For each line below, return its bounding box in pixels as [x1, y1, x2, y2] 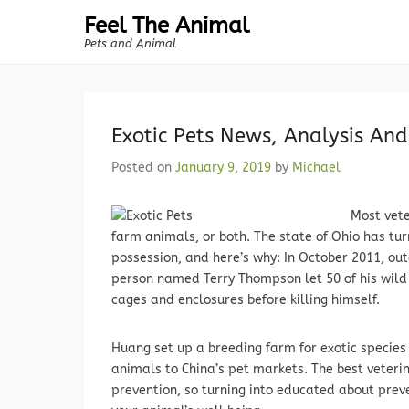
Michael [292, 160, 341, 175]
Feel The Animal [84, 13, 249, 38]
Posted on [111, 160, 175, 175]
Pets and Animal [84, 37, 176, 50]
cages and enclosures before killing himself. [111, 292, 380, 308]
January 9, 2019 [175, 160, 271, 175]
